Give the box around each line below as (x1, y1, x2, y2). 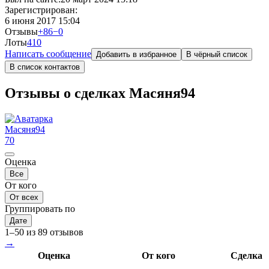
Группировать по (5, 203, 75, 214)
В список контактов (10, 62, 80, 71)
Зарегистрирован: (5, 5, 77, 15)
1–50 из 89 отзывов (5, 226, 83, 237)
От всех (10, 192, 38, 202)
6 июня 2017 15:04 (5, 16, 80, 26)
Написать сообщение (5, 49, 91, 59)
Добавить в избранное (96, 50, 177, 59)
